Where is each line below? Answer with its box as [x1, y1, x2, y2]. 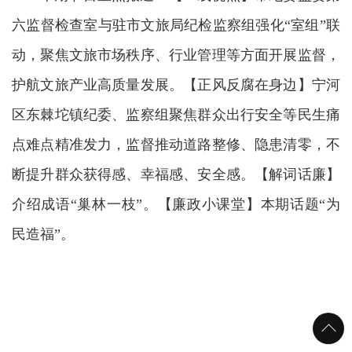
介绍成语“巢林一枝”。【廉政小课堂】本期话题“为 [12, 196, 340, 212]
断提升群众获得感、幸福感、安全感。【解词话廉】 [12, 167, 340, 182]
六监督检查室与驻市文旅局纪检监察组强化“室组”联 [12, 17, 340, 33]
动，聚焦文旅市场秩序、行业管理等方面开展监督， [12, 47, 340, 63]
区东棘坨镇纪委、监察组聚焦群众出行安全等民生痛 [12, 107, 340, 123]
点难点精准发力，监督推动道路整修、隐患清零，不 [12, 137, 340, 152]
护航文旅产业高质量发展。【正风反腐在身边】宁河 [12, 77, 340, 93]
